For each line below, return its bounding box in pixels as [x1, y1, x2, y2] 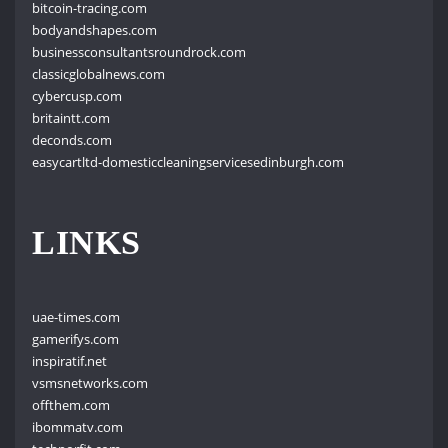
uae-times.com [32, 307, 121, 326]
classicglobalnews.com [32, 64, 166, 83]
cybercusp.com [32, 86, 123, 105]
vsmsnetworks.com [32, 373, 149, 392]
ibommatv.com [32, 417, 124, 436]
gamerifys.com [32, 329, 120, 348]
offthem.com [32, 395, 111, 414]
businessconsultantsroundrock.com [32, 42, 247, 61]
